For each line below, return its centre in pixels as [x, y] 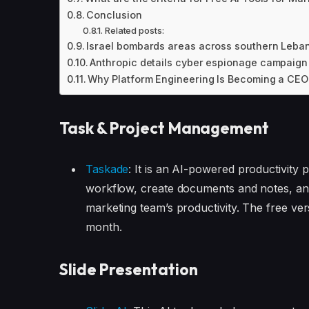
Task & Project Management [164, 128]
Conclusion [114, 14]
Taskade [107, 169]
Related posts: [134, 30]
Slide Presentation [128, 270]
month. [103, 227]
